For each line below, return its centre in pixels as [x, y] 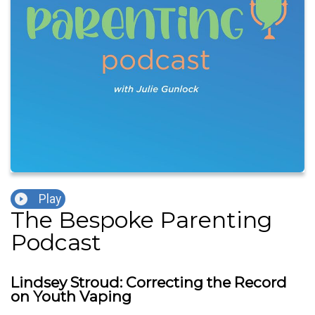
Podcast [56, 243]
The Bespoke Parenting [141, 220]
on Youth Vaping [71, 297]
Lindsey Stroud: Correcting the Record [149, 283]
